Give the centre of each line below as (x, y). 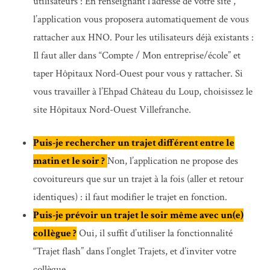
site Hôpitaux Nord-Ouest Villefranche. (112, 109)
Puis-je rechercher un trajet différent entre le (134, 143)
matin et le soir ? (69, 161)
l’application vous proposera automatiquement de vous (141, 19)
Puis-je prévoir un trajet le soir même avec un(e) (138, 215)
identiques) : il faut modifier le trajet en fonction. (130, 197)
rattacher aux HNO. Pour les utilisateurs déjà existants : (143, 37)
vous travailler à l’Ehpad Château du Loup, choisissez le (143, 91)
